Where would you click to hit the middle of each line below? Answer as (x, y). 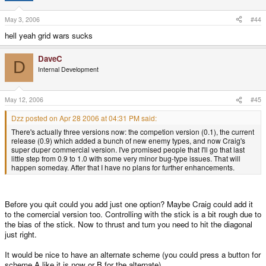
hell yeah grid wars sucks (49, 35)
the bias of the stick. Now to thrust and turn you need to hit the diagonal (129, 224)
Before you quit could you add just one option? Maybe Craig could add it (129, 204)
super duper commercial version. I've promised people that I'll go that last (128, 150)
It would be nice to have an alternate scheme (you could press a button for (133, 255)
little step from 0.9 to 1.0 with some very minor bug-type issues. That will (126, 159)
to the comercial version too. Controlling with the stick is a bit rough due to (133, 214)
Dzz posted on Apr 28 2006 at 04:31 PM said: (84, 118)
